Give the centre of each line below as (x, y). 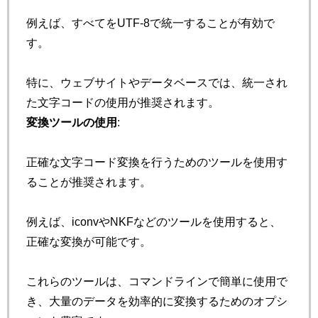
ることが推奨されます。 (89, 181)
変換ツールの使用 (72, 122)
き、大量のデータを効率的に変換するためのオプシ (157, 301)
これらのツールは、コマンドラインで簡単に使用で (157, 281)
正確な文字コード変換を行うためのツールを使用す (157, 161)
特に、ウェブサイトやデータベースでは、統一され (157, 82)
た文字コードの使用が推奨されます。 (123, 102)
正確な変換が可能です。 (89, 241)
